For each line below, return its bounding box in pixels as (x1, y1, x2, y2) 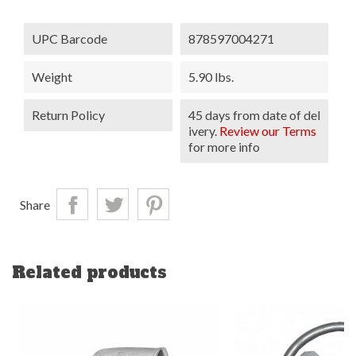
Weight (32, 68, 72, 84)
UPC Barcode (32, 30, 107, 46)
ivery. (188, 122, 219, 138)
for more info (188, 138, 260, 154)
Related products (12, 261, 167, 284)
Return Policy (32, 106, 105, 122)
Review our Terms (219, 122, 316, 138)
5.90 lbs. (188, 68, 234, 84)
